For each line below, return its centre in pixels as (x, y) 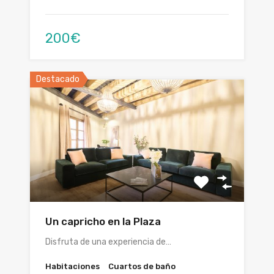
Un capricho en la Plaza (103, 222)
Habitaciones (72, 267)
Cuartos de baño (142, 267)
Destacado (58, 80)
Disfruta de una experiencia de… (108, 242)
